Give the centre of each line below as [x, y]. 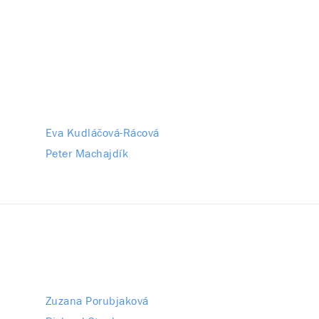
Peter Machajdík [87, 153]
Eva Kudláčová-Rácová [102, 132]
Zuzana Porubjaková [97, 300]
